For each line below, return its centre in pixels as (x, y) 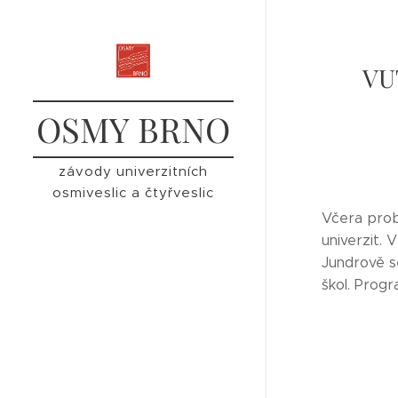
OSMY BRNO (133, 129)
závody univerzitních (133, 171)
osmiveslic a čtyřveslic (133, 192)
